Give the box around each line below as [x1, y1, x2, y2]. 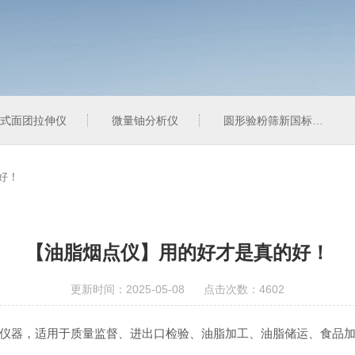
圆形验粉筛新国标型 [223, 114, 312, 127]
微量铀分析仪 [112, 114, 178, 127]
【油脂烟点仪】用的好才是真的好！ [25, 242, 330, 263]
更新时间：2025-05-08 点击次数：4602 [71, 283, 284, 296]
